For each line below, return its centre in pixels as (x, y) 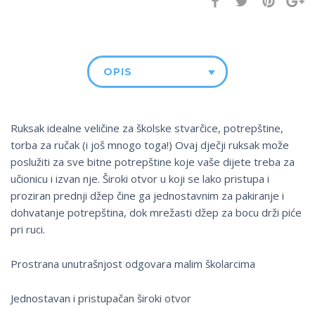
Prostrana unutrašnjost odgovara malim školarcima (133, 264)
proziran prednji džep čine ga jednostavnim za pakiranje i (147, 196)
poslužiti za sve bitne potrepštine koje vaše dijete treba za (153, 162)
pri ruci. (28, 230)
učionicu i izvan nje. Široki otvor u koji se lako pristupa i (140, 179)
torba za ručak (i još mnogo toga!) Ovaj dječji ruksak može (150, 145)
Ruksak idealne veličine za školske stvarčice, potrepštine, (147, 128)
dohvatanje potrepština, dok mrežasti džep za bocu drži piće (156, 213)
